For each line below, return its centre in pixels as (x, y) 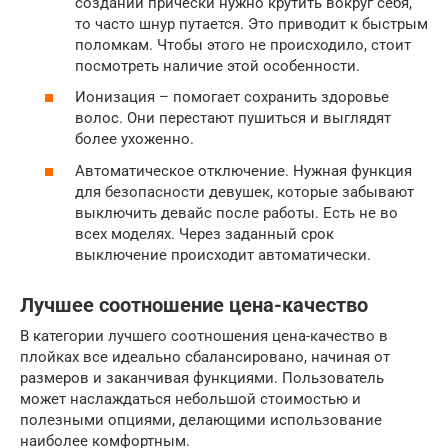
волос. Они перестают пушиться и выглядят (233, 118)
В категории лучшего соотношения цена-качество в (204, 335)
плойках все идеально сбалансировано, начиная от (205, 356)
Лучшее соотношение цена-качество (194, 305)
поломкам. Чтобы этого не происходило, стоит (243, 44)
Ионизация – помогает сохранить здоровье (232, 97)
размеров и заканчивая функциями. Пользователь (202, 377)
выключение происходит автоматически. (223, 254)
